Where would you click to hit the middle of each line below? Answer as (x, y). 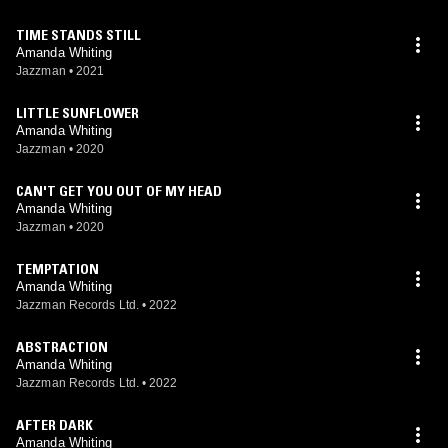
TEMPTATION (57, 269)
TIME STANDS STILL (78, 35)
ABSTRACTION (62, 347)
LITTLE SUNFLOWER (77, 113)
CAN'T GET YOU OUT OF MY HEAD (119, 191)
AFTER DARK (54, 425)
